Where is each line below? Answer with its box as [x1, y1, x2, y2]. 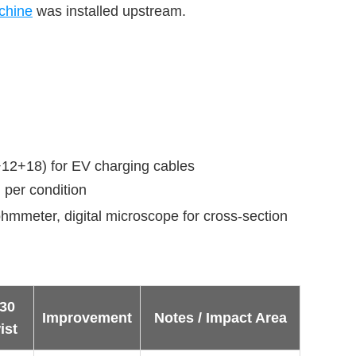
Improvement [42, 310, 132, 326]
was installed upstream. [33, 3, 186, 19]
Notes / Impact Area [153, 310, 287, 326]
